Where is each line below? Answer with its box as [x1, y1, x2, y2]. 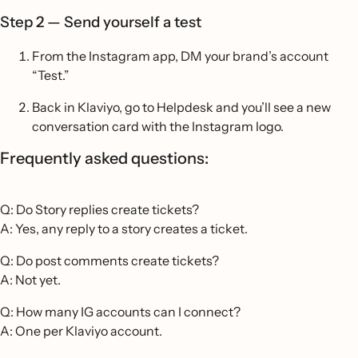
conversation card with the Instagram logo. [32, 118, 284, 134]
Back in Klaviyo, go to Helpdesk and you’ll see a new [32, 99, 331, 115]
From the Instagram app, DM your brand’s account [32, 48, 328, 64]
